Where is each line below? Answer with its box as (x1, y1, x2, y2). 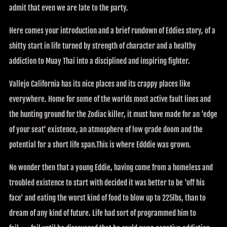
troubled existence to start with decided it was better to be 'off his (9, 177, 205, 187)
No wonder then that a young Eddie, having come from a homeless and (9, 162, 213, 172)
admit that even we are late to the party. (9, 3, 128, 13)
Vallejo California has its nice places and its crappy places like (9, 79, 191, 89)
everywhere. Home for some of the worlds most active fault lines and (9, 94, 211, 104)
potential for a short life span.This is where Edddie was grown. (9, 139, 191, 149)
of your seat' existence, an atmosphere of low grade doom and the (9, 124, 203, 134)
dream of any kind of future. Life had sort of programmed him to (9, 208, 196, 218)
